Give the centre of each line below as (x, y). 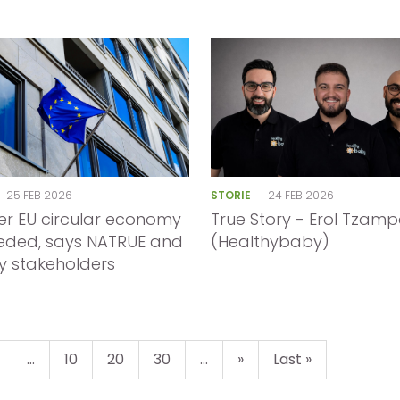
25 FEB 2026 (40, 195)
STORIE (232, 195)
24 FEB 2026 (301, 195)
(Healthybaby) (270, 242)
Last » (292, 359)
